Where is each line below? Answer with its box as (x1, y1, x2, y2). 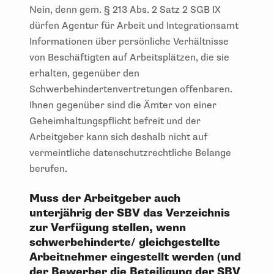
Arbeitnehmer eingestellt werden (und (29, 250, 241, 264)
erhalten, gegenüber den (29, 67, 139, 80)
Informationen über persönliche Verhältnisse (29, 35, 229, 48)
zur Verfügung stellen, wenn (29, 220, 186, 235)
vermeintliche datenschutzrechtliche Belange (29, 146, 231, 159)
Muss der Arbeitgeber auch (29, 191, 180, 206)
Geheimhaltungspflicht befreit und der (29, 114, 201, 127)
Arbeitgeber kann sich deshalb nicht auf (29, 130, 207, 143)
